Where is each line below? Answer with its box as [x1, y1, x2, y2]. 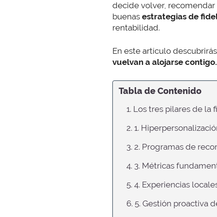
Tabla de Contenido [119, 85, 201, 96]
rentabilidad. [112, 22, 160, 32]
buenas [112, 11, 142, 21]
